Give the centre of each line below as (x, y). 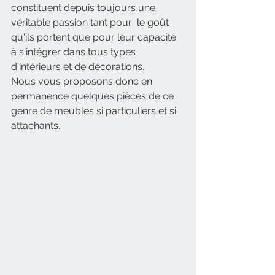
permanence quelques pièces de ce (94, 96)
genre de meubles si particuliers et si (95, 111)
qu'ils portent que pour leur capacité (95, 37)
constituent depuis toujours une (84, 8)
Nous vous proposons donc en (83, 81)
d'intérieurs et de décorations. (78, 67)
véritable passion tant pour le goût (91, 22)
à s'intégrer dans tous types (75, 52)
